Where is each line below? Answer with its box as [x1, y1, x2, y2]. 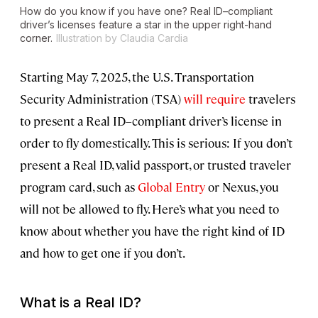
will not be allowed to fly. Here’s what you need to [20, 201, 279, 217]
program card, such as [20, 179, 138, 195]
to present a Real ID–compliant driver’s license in [20, 113, 282, 129]
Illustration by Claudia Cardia [56, 32, 188, 45]
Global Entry [138, 179, 205, 195]
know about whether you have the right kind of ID [20, 223, 285, 239]
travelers [246, 91, 295, 107]
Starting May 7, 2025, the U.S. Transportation [20, 69, 254, 85]
